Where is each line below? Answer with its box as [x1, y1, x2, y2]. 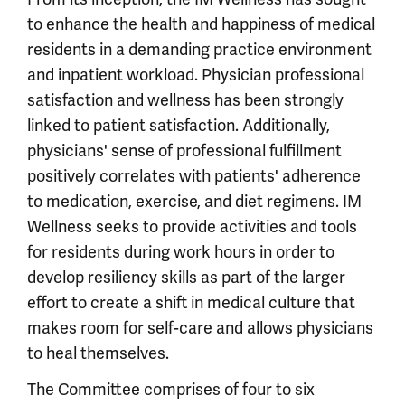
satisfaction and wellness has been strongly [27, 90, 344, 110]
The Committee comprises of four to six [27, 380, 315, 400]
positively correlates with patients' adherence [27, 166, 361, 186]
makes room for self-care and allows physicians [27, 318, 373, 338]
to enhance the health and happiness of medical [27, 14, 375, 34]
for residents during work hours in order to [27, 242, 334, 262]
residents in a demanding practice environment [27, 40, 372, 60]
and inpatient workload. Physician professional [27, 65, 364, 85]
